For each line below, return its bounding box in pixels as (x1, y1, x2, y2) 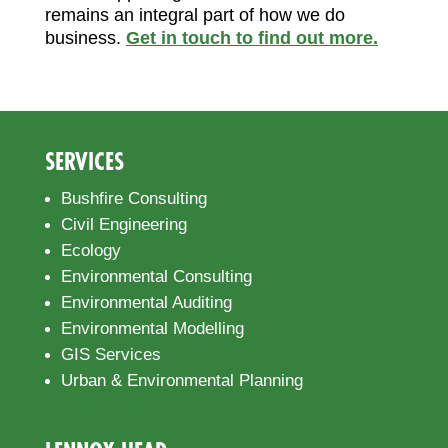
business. (44, 27, 121, 48)
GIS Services (60, 344, 161, 364)
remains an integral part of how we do (44, 4, 345, 25)
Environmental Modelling (60, 318, 244, 338)
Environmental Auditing (60, 292, 232, 312)
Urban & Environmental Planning (60, 370, 303, 390)
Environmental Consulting (60, 266, 252, 286)
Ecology (60, 240, 121, 260)
